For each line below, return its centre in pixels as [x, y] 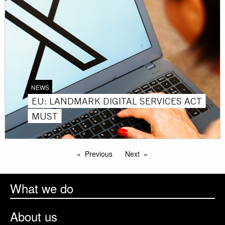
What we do [42, 188]
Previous [99, 153]
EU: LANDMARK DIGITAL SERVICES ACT [117, 101]
